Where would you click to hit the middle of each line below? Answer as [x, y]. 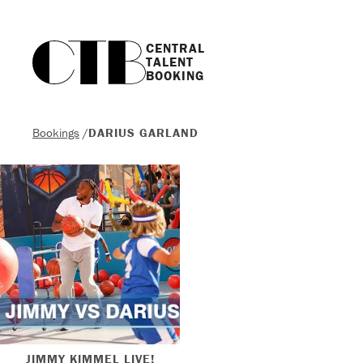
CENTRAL [175, 48]
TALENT [169, 62]
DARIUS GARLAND [143, 132]
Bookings [56, 132]
